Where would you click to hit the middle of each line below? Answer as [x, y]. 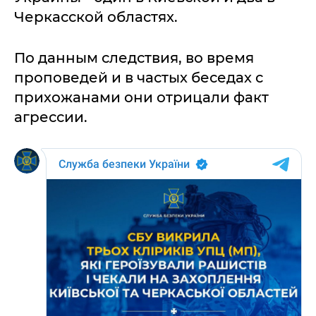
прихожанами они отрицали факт [141, 97]
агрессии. [51, 117]
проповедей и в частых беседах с [139, 77]
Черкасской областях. [96, 17]
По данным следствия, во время [134, 57]
